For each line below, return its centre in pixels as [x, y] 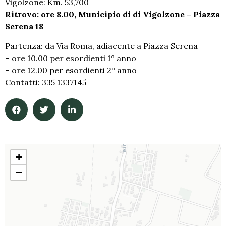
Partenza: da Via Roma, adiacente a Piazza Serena [101, 46]
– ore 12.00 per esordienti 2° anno [71, 70]
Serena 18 [24, 26]
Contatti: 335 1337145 [46, 82]
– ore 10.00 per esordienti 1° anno [71, 58]
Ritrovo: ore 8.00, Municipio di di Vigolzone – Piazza [112, 14]
